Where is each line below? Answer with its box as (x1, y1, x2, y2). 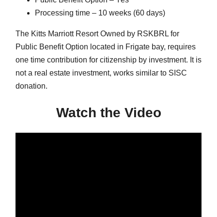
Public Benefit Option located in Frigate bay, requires (15, 42, 196, 51)
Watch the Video (56, 105, 161, 121)
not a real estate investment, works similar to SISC (15, 68, 187, 77)
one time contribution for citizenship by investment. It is (15, 55, 201, 64)
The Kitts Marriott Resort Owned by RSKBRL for (15, 29, 179, 38)
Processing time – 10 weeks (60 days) (35, 8, 165, 17)
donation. (15, 81, 47, 90)
